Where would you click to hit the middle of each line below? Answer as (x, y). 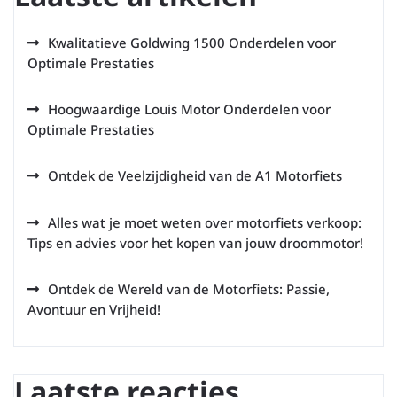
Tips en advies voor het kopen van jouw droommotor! (195, 243)
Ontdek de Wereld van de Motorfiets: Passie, (189, 289)
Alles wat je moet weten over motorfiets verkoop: (205, 222)
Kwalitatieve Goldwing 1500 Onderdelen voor (192, 43)
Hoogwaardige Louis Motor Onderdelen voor (189, 109)
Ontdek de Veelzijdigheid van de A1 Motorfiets (195, 175)
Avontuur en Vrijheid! (94, 309)
